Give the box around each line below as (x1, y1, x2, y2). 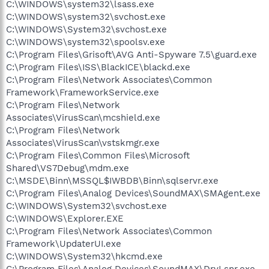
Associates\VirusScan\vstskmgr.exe (6, 137, 160, 148)
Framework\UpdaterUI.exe (6, 238, 121, 249)
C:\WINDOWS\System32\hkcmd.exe (6, 250, 163, 262)
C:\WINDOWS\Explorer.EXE (6, 213, 124, 224)
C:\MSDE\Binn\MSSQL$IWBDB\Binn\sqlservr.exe (6, 175, 219, 186)
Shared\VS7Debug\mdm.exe (6, 162, 129, 174)
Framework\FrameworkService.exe (6, 86, 159, 98)
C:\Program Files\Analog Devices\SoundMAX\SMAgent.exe (6, 187, 261, 199)
